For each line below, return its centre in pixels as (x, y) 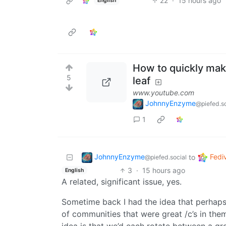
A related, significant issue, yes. (122, 182)
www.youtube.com (163, 93)
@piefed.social (166, 157)
